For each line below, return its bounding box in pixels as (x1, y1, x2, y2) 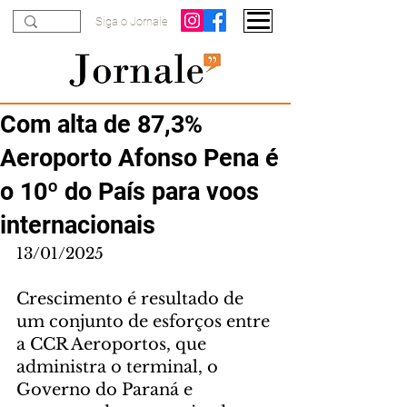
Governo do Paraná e (16, 380, 197, 400)
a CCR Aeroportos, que (16, 334, 211, 354)
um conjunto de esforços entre (16, 312, 274, 332)
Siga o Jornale (95, 15, 168, 28)
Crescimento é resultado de (16, 289, 248, 309)
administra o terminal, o (16, 357, 223, 377)
